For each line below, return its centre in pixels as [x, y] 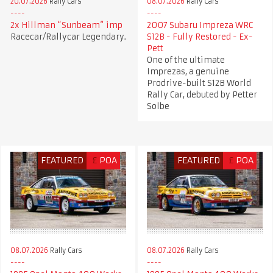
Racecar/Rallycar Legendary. [68, 37]
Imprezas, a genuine [188, 71]
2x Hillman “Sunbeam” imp [66, 25]
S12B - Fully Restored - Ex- [200, 37]
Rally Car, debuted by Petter [202, 94]
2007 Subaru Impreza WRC [200, 25]
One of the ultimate [186, 60]
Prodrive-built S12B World [199, 83]
